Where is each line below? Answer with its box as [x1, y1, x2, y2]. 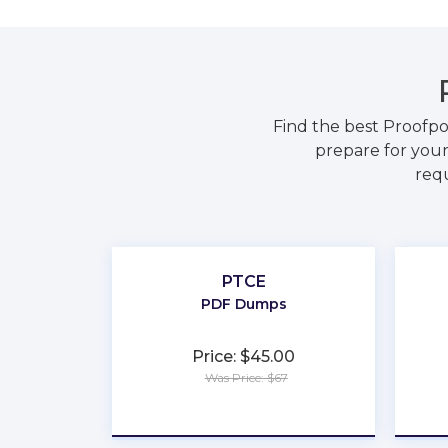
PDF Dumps [200, 295, 287, 313]
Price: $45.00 [192, 347, 296, 366]
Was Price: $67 [204, 370, 288, 385]
